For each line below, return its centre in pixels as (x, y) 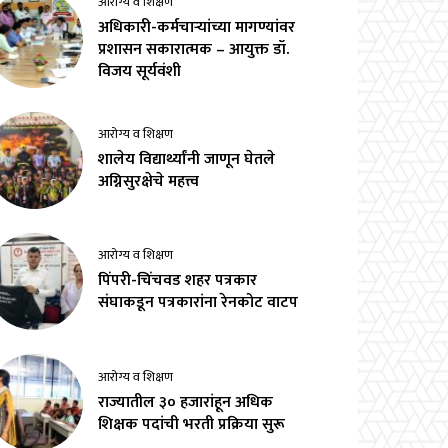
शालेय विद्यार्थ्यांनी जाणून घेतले (187, 160)
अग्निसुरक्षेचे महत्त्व (149, 182)
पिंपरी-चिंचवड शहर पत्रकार (178, 281)
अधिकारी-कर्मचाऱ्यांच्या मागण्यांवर (197, 28)
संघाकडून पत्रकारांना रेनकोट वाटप (198, 303)
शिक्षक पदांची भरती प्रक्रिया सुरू (192, 424)
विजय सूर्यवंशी (140, 72)
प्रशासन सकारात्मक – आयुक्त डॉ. (194, 50)
